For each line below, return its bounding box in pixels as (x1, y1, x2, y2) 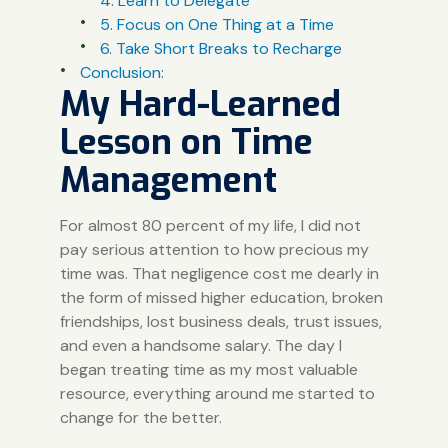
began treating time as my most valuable (59, 358, 358, 380)
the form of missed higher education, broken (59, 286, 383, 308)
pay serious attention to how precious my (59, 238, 369, 260)
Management (59, 156, 277, 203)
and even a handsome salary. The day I (59, 334, 342, 356)
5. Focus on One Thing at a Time (99, 13, 334, 35)
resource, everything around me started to (59, 382, 375, 404)
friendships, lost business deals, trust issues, (59, 310, 382, 332)
